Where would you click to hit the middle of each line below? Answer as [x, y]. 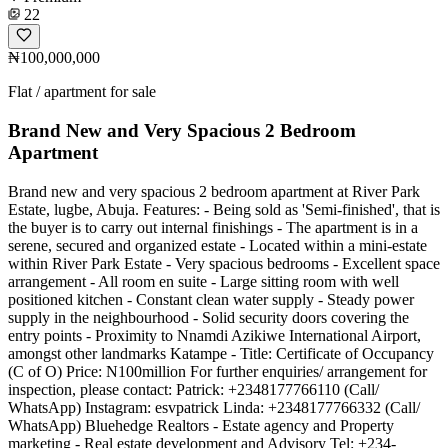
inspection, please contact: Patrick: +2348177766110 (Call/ [193, 389]
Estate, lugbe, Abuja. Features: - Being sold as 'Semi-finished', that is [224, 209]
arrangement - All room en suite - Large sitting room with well [203, 281]
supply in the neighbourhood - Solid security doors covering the [208, 317]
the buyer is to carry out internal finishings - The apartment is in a [213, 227]
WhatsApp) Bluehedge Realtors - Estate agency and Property [201, 425]
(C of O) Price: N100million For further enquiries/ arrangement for [217, 371]
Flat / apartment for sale [82, 92]
